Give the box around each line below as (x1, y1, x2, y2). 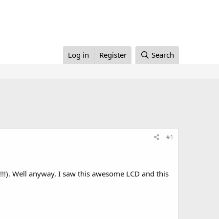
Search (152, 50, 174, 60)
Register (99, 50, 127, 60)
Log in (68, 50, 89, 60)
